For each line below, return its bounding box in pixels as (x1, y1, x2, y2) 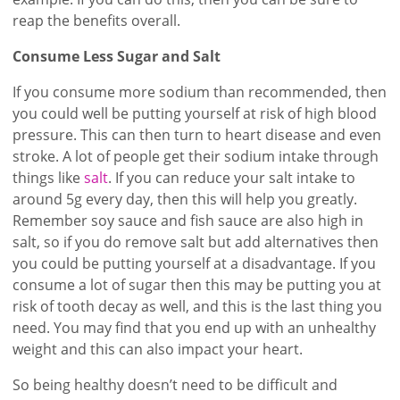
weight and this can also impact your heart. (12, 339, 304, 360)
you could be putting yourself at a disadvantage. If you (12, 254, 377, 274)
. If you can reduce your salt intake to (108, 168, 356, 188)
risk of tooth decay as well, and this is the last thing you (12, 296, 383, 317)
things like (12, 168, 85, 188)
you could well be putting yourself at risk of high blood (12, 104, 378, 124)
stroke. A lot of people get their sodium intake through (12, 146, 379, 167)
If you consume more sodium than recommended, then (12, 82, 387, 103)
